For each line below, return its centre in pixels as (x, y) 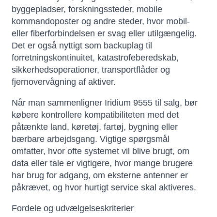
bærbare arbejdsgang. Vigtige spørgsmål (91, 139)
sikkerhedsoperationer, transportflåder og (91, 70)
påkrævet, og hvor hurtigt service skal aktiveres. (104, 188)
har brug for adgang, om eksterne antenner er (100, 176)
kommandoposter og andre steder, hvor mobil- (101, 22)
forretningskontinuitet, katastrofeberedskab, (95, 58)
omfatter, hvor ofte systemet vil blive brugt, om (101, 151)
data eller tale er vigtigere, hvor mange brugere (102, 163)
